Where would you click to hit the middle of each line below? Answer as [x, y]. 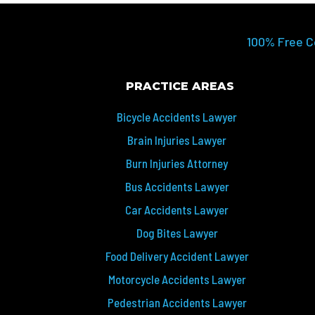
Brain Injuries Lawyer [177, 140]
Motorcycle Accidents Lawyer [177, 279]
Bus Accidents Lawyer [177, 187]
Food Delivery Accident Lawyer [177, 256]
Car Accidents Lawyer [177, 210]
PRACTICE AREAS [180, 86]
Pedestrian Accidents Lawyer [177, 303]
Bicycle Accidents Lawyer [177, 117]
